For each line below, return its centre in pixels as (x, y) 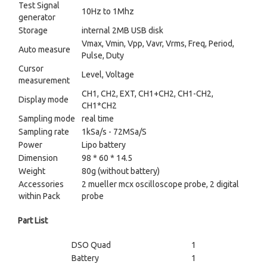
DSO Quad (91, 245)
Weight (32, 171)
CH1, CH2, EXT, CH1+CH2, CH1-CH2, (148, 94)
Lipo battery (104, 145)
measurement (44, 80)
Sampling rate (44, 132)
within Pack (39, 196)
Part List (33, 221)
